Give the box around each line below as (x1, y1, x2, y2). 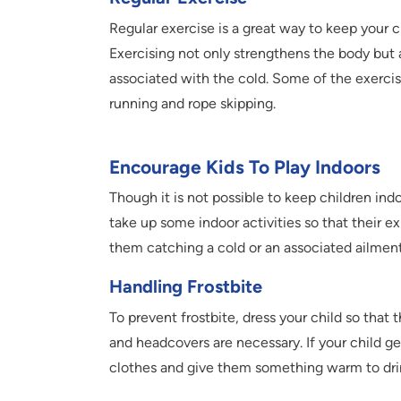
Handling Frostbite (109, 276, 262, 298)
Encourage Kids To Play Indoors (109, 156, 380, 179)
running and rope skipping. (109, 95, 276, 113)
